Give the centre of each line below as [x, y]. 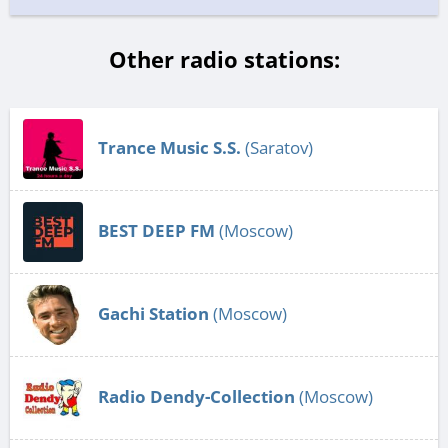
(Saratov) [277, 147]
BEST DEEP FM [156, 230]
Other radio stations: [224, 58]
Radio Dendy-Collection [196, 396]
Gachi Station [153, 313]
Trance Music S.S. [169, 147]
